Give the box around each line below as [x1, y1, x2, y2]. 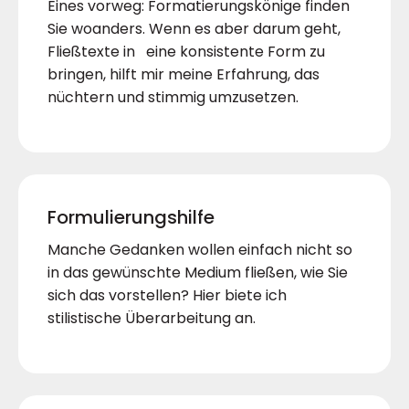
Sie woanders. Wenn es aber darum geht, [47, 18, 341, 40]
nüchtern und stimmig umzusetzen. [47, 87, 299, 109]
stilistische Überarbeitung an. [47, 308, 256, 330]
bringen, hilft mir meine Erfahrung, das [47, 64, 320, 86]
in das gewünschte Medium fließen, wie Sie [47, 262, 348, 284]
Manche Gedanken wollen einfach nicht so [47, 239, 352, 261]
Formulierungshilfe [47, 204, 215, 231]
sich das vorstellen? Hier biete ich [47, 285, 287, 307]
